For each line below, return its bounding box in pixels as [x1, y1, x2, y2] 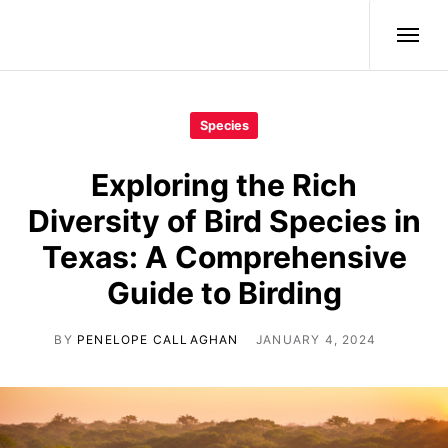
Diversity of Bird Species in [27, 202, 421, 239]
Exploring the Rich [91, 166, 357, 203]
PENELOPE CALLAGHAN [76, 331, 239, 347]
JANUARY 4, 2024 [256, 331, 377, 347]
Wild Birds [26, 22, 134, 49]
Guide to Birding [106, 274, 342, 311]
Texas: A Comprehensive [41, 238, 407, 275]
